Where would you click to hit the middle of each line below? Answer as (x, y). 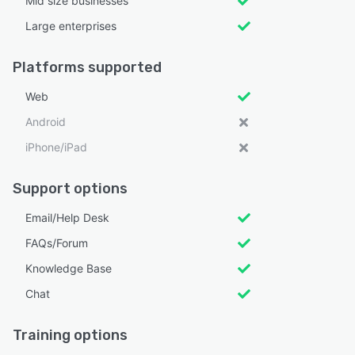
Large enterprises (71, 26)
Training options (70, 336)
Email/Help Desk (67, 218)
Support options (70, 189)
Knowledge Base (69, 269)
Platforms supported (87, 68)
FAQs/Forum (57, 243)
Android (46, 122)
